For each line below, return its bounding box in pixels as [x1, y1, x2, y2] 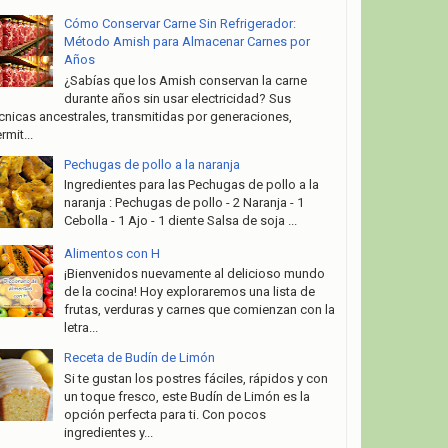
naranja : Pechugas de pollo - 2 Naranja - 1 [63, 195, 304, 211]
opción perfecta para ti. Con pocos [63, 407, 266, 423]
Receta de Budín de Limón [63, 350, 215, 366]
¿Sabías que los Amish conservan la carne [63, 72, 307, 88]
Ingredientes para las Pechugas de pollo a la [63, 177, 319, 193]
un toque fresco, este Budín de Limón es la [63, 389, 310, 405]
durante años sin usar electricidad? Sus [63, 90, 291, 106]
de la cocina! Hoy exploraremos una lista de [63, 284, 318, 300]
